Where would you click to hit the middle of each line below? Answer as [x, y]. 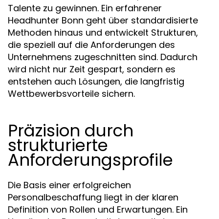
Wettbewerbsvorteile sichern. [71, 94]
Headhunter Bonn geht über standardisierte [103, 20]
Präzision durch [71, 131]
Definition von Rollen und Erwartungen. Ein [98, 209]
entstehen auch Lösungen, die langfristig [96, 81]
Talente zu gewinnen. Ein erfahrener [85, 8]
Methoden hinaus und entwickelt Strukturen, [103, 33]
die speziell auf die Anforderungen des [91, 45]
